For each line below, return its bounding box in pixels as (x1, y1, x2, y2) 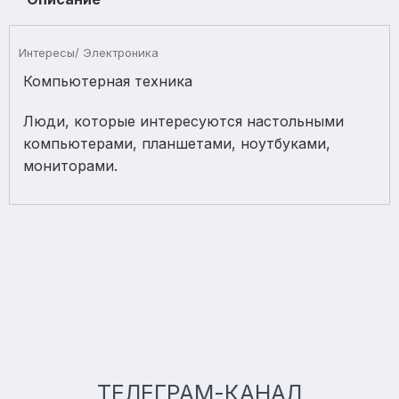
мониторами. (23, 157, 118, 175)
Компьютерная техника (23, 72, 192, 90)
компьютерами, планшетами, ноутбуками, (23, 134, 330, 152)
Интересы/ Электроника (19, 45, 159, 60)
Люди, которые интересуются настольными (23, 112, 344, 130)
